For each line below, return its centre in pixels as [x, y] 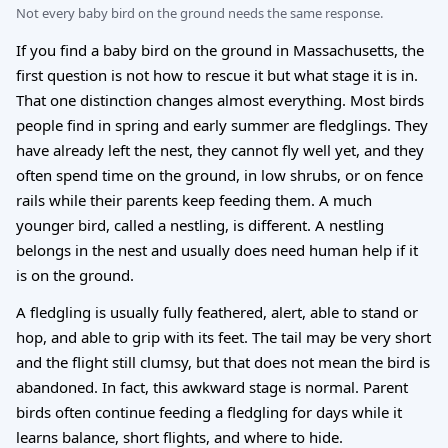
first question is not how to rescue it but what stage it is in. [217, 74]
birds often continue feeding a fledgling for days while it [209, 411]
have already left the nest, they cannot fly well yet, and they [220, 149]
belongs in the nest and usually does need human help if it [217, 249]
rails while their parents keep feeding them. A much [194, 199]
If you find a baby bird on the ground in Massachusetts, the [220, 49]
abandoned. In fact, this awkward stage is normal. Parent [212, 386]
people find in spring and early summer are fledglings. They [222, 124]
